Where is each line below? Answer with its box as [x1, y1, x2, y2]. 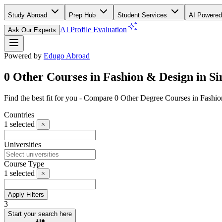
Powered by [4, 52, 42, 60]
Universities [4, 140, 41, 149]
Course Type [4, 159, 44, 168]
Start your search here [8, 210, 72, 218]
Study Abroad [8, 11, 49, 19]
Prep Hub [69, 11, 98, 19]
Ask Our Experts [8, 26, 56, 34]
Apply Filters [8, 190, 44, 198]
